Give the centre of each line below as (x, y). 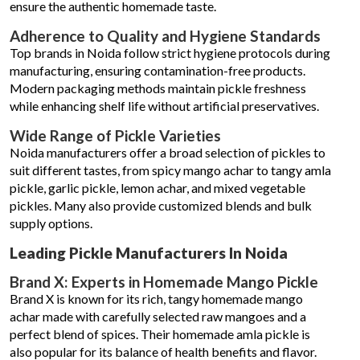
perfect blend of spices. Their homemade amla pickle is (160, 334)
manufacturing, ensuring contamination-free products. (157, 70)
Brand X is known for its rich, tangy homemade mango (156, 299)
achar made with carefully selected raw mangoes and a (158, 316)
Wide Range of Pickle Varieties (115, 135)
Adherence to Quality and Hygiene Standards (165, 36)
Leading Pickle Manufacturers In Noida (149, 253)
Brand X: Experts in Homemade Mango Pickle (164, 282)
